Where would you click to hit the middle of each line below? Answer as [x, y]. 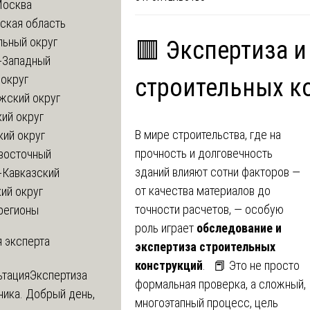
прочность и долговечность [204, 153]
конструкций [169, 265]
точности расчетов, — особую [209, 209]
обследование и [239, 228]
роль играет [166, 228]
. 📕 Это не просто [251, 265]
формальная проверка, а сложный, [220, 284]
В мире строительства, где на [208, 134]
